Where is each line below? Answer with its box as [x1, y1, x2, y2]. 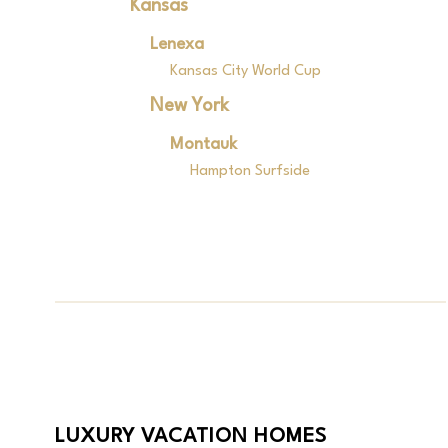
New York [149, 97, 229, 115]
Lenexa [149, 36, 204, 53]
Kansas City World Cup [169, 64, 321, 79]
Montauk [169, 136, 237, 153]
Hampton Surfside [189, 164, 310, 179]
